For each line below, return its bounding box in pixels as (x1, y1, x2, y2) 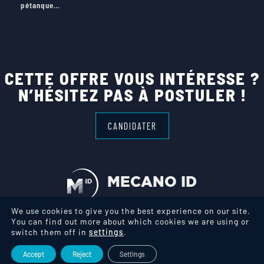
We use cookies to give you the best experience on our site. (11, 206, 250, 216)
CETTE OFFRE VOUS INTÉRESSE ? (4, 68, 260, 89)
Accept (23, 250, 44, 258)
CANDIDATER (107, 120, 157, 132)
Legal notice (65, 236, 110, 245)
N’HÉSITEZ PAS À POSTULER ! (18, 84, 246, 105)
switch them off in (11, 227, 89, 237)
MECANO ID (107, 176, 197, 190)
